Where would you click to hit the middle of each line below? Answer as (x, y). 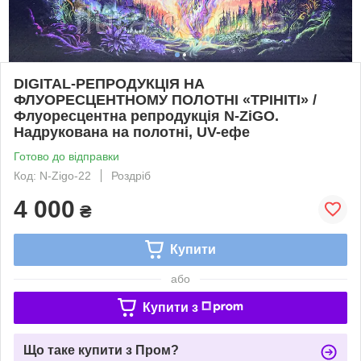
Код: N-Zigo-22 (52, 175)
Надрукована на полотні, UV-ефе (132, 132)
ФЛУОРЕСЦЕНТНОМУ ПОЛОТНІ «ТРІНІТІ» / (165, 100)
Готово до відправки (66, 156)
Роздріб (131, 175)
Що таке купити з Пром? (101, 350)
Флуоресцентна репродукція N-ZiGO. (146, 116)
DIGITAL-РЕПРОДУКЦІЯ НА (109, 83)
